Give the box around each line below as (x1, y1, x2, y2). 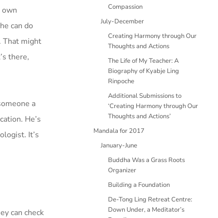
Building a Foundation (108, 181, 170, 189)
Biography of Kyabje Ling (108, 67, 179, 75)
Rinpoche (108, 77, 134, 86)
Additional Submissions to (108, 91, 182, 100)
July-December (101, 17, 144, 26)
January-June (101, 141, 137, 150)
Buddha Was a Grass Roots (108, 156, 185, 164)
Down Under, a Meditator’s (108, 205, 184, 214)
